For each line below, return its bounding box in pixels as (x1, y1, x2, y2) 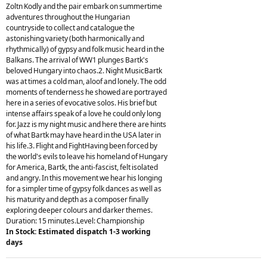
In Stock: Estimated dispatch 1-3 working (6, 226, 151, 237)
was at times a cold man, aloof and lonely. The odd (6, 76, 166, 86)
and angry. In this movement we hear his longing (6, 172, 162, 183)
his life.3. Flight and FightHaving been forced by (6, 140, 157, 151)
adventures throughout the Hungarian (6, 11, 130, 22)
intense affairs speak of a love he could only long (6, 108, 161, 119)
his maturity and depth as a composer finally (6, 194, 148, 204)
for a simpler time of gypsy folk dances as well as (6, 183, 162, 194)
